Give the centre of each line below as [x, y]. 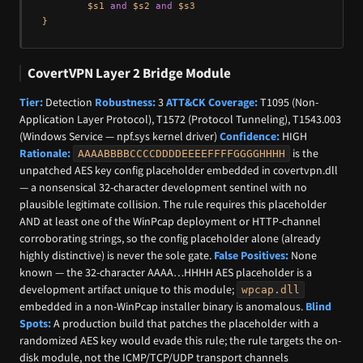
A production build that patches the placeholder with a [185, 323]
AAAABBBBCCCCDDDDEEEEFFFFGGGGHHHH [181, 153]
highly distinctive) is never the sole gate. [117, 255]
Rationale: [45, 153]
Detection [69, 102]
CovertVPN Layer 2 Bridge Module [129, 74]
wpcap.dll [271, 289]
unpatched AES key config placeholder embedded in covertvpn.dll [179, 170]
